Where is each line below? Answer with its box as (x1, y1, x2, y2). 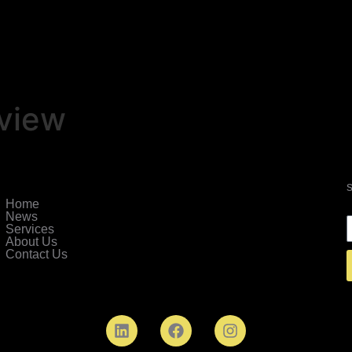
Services (5, 222, 54, 236)
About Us (5, 235, 57, 248)
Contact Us (5, 247, 68, 261)
